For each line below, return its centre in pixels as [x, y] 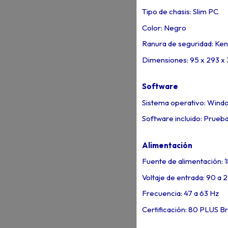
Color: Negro [164, 27]
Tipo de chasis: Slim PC [180, 12]
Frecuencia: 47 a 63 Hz [180, 193]
